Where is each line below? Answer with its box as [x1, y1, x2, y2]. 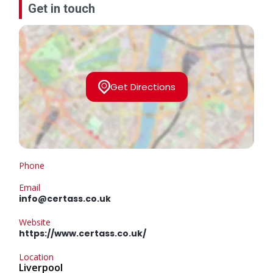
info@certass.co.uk [19, 193, 111, 205]
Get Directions [110, 80, 175, 93]
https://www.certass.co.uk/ [19, 227, 146, 240]
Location [19, 251, 54, 263]
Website [19, 216, 51, 229]
